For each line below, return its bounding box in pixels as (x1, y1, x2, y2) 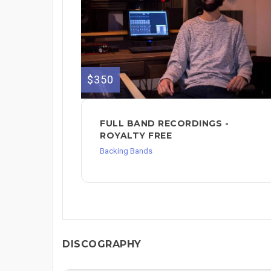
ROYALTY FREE (100, 129, 172, 141)
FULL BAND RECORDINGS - (100, 117, 229, 129)
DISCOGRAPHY (62, 238, 142, 250)
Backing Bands (100, 146, 152, 155)
